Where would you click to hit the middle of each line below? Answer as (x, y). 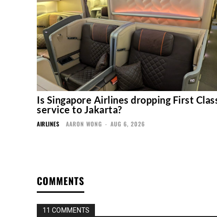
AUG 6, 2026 (128, 124)
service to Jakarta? (79, 110)
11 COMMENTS (66, 211)
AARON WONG (84, 124)
